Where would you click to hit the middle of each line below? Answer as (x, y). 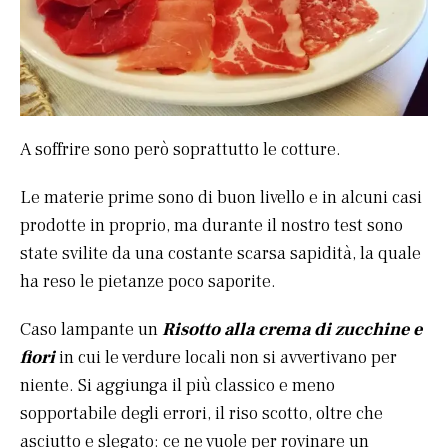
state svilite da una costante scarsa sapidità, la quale (220, 253)
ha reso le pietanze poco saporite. (148, 281)
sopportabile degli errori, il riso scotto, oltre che (201, 413)
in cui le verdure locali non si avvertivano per (226, 357)
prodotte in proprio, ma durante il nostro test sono (211, 225)
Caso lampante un (91, 329)
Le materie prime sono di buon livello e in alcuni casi (221, 197)
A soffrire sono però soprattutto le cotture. (180, 149)
